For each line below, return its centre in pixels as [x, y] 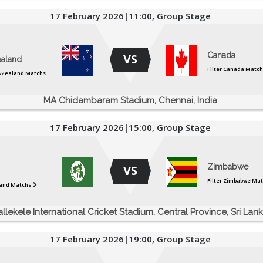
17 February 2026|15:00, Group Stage [130, 128]
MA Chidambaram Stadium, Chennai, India [130, 101]
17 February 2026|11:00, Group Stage [130, 16]
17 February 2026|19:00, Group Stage [130, 239]
